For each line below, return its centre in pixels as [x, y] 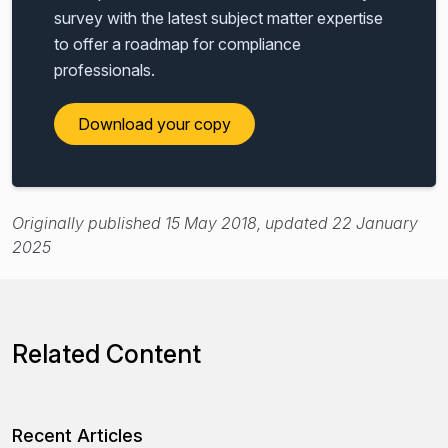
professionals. [104, 69]
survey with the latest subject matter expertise [218, 17]
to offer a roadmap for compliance [177, 43]
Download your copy [154, 123]
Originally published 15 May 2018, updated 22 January [215, 222]
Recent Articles [77, 435]
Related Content [106, 353]
